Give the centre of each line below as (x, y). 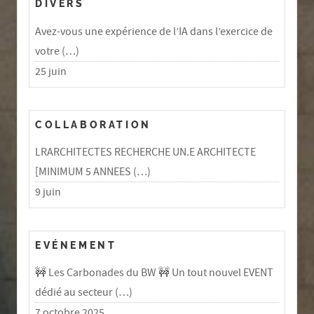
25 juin (51, 71)
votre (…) (57, 51)
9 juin (48, 192)
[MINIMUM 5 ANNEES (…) (93, 172)
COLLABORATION (93, 124)
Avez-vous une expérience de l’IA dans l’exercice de (154, 31)
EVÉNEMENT (76, 245)
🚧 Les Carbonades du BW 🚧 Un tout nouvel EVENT (154, 273)
